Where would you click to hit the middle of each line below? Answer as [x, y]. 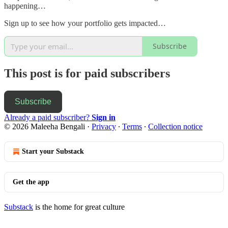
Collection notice [175, 126]
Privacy [104, 126]
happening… [25, 6]
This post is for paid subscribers [87, 73]
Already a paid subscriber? [48, 117]
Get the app [31, 182]
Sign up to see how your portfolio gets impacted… [85, 23]
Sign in [104, 117]
